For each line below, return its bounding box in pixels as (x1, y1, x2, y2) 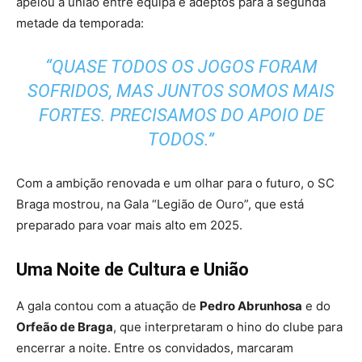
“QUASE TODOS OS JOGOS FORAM (44, 57, 318, 78)
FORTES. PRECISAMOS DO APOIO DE (38, 105, 324, 126)
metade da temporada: (16, 15, 144, 32)
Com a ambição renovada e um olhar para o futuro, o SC (16, 175, 335, 192)
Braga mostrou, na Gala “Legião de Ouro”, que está (16, 196, 304, 213)
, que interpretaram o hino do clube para (113, 319, 343, 335)
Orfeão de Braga (16, 319, 113, 335)
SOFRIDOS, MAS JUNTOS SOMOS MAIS (27, 81, 335, 102)
